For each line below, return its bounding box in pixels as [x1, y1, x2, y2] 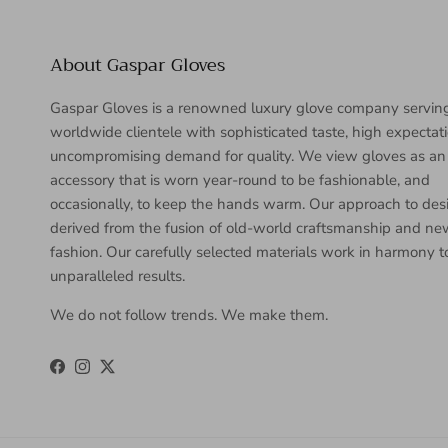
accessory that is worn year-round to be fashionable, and [50, 169, 430, 190]
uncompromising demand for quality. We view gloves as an [50, 145, 446, 166]
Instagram [81, 361, 149, 382]
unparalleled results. [50, 265, 185, 286]
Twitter [106, 361, 153, 382]
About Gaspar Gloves [50, 48, 225, 81]
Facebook [56, 361, 120, 382]
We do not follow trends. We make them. [50, 304, 328, 325]
